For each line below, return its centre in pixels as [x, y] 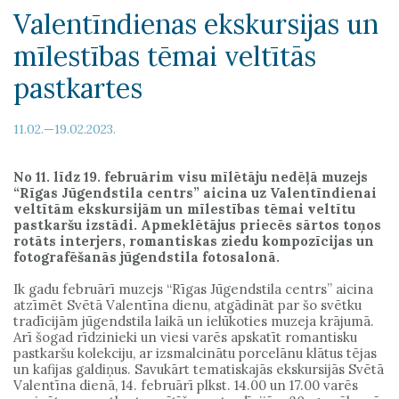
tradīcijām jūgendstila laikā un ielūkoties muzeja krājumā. [194, 322]
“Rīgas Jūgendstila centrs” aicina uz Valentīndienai [195, 193]
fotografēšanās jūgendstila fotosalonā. [147, 257]
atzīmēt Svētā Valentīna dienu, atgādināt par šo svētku [187, 305]
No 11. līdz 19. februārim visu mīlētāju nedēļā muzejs [191, 177]
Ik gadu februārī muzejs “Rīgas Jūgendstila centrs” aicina [193, 289]
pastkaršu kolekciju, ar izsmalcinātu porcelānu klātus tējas [195, 354]
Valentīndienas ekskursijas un [196, 24]
